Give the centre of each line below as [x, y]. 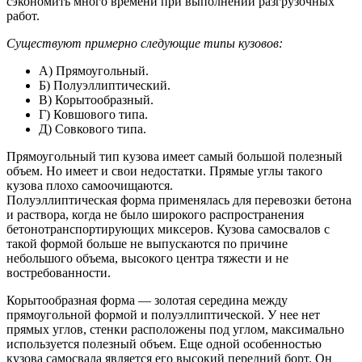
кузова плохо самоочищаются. [90, 186]
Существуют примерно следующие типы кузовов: [145, 44]
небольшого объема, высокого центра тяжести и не [147, 259]
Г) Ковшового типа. [93, 115]
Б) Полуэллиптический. [105, 86]
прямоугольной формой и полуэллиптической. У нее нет [163, 315]
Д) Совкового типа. [93, 129]
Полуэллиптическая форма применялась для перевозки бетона [179, 200]
